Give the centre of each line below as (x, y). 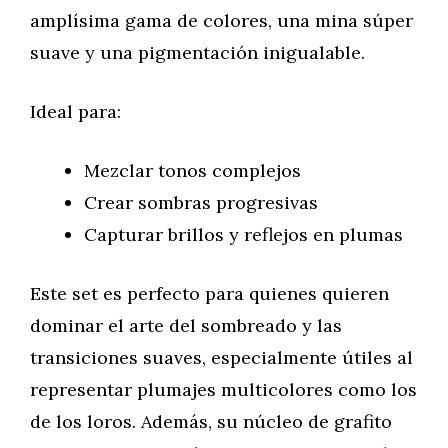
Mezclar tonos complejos (192, 170)
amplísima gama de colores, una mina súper (221, 20)
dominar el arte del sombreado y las (186, 325)
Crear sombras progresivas (201, 202)
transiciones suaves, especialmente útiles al (221, 357)
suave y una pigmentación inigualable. (197, 52)
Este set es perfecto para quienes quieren (209, 293)
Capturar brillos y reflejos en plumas (243, 234)
